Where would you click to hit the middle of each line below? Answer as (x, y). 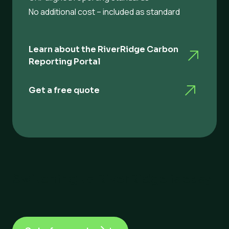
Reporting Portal (65, 62)
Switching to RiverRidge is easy (112, 179)
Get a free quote (64, 90)
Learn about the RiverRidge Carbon (104, 50)
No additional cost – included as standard (104, 12)
